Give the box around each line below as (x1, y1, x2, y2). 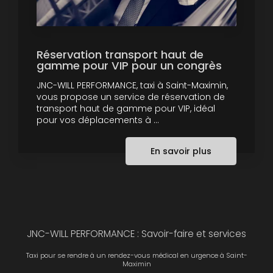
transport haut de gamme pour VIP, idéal (37, 102, 215, 115)
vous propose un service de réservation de (37, 90, 225, 103)
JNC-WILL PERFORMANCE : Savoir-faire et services (27, 227, 246, 240)
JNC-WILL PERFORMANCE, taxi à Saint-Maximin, (37, 79, 228, 91)
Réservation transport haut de (37, 46, 204, 62)
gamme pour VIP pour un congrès (37, 57, 222, 73)
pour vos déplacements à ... (37, 113, 159, 126)
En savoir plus (151, 144, 211, 157)
